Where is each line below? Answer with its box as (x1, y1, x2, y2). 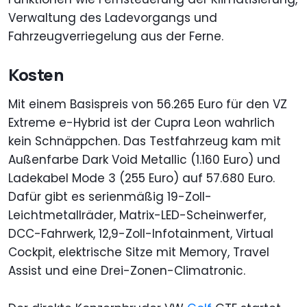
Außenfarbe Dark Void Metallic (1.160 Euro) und (8, 151, 280, 168)
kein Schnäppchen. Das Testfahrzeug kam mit (8, 132, 281, 149)
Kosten (8, 62, 64, 86)
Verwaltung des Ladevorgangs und (8, 9, 217, 26)
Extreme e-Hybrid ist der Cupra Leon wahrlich (8, 114, 275, 131)
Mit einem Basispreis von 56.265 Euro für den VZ (8, 95, 287, 112)
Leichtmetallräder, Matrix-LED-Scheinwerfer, (8, 206, 266, 223)
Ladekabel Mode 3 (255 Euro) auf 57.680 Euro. (8, 169, 275, 186)
